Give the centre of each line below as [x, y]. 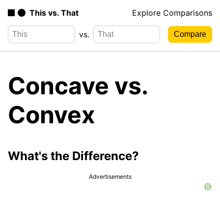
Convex [52, 114]
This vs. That [54, 13]
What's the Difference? [73, 156]
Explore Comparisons [172, 13]
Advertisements [110, 176]
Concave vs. [78, 85]
